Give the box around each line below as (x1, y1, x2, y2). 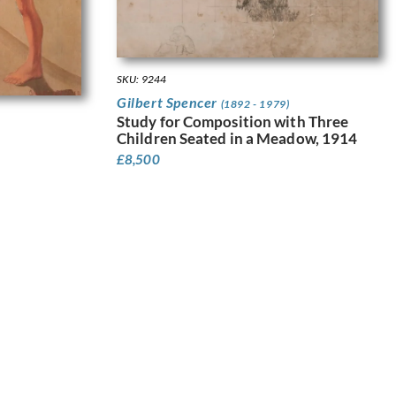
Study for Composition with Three (117, 111, 349, 131)
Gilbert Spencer (117, 93, 221, 110)
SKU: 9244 (117, 72, 166, 86)
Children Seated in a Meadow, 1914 (117, 128, 358, 148)
